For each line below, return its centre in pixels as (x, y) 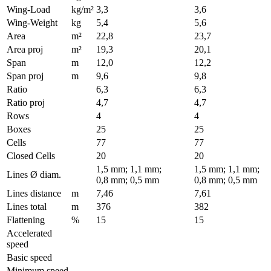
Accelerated (29, 233)
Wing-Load (28, 9)
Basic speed (29, 257)
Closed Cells (31, 156)
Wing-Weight (32, 23)
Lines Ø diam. (34, 175)
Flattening (26, 220)
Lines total (27, 207)
